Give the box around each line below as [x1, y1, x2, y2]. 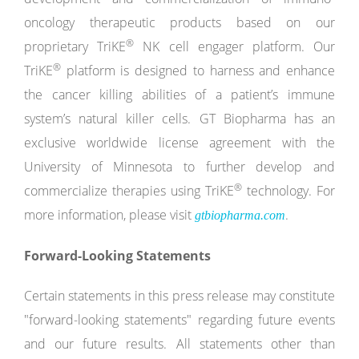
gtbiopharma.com [195, 208, 285, 222]
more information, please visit [24, 206, 195, 224]
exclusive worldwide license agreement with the [24, 134, 335, 151]
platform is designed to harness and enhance [61, 62, 335, 79]
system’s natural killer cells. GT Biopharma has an [24, 110, 335, 127]
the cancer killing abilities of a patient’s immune [24, 86, 335, 103]
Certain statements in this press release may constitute [24, 287, 335, 305]
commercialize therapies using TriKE [24, 182, 234, 200]
